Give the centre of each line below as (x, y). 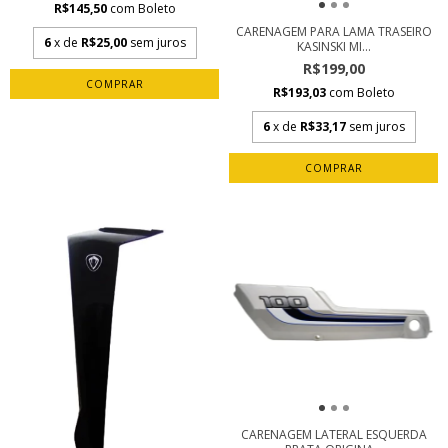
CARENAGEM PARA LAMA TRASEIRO (333, 31)
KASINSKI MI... (333, 46)
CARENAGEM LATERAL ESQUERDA (333, 434)
